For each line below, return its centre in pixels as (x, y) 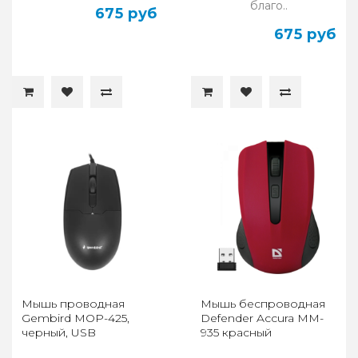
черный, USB (59, 333)
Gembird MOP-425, (76, 318)
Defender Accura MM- (262, 318)
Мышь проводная (73, 304)
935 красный (236, 333)
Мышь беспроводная (263, 304)
